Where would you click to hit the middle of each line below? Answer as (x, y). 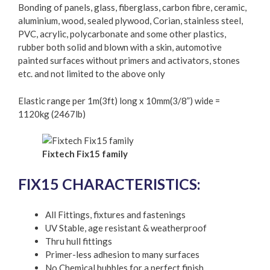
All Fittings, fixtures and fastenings (115, 214)
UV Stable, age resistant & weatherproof (126, 228)
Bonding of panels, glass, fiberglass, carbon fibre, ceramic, (132, 7)
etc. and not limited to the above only (92, 74)
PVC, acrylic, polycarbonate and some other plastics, (122, 34)
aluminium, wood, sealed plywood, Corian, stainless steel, (130, 20)
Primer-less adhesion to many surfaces (122, 254)
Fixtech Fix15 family (85, 154)
